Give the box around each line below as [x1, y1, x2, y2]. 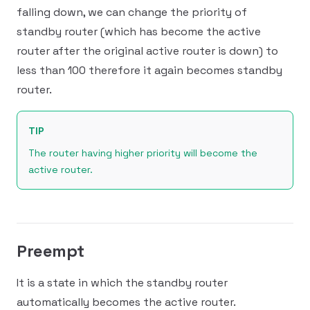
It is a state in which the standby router [17, 275, 228, 290]
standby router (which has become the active [17, 24, 261, 39]
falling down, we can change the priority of [17, 5, 247, 19]
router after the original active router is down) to [17, 44, 278, 58]
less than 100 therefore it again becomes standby [17, 63, 282, 77]
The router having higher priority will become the [28, 147, 257, 159]
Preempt [17, 240, 84, 262]
